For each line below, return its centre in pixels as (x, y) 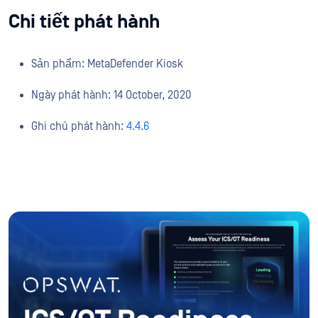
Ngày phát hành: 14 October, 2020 (111, 95)
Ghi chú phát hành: (79, 126)
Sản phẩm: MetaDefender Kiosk (107, 64)
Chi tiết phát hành (84, 22)
